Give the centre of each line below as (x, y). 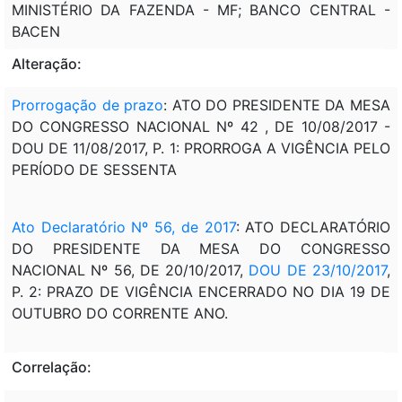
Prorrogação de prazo (88, 105)
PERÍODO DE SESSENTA (94, 169)
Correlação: (52, 367)
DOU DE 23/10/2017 (318, 270)
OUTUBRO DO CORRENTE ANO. (120, 313)
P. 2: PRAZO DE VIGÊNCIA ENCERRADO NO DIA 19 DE (201, 291)
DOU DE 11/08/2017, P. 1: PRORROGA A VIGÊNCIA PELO (201, 148)
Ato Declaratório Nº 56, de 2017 (124, 227)
